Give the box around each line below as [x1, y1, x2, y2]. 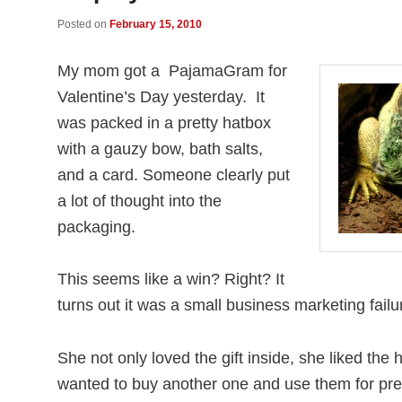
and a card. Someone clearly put [57, 166, 290, 185]
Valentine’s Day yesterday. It [57, 88, 265, 107]
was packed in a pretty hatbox [57, 114, 271, 133]
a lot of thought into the [57, 192, 222, 211]
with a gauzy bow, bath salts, [57, 140, 263, 159]
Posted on [57, 17, 109, 31]
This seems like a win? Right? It [57, 270, 284, 289]
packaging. [57, 218, 135, 237]
